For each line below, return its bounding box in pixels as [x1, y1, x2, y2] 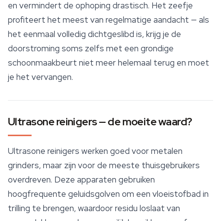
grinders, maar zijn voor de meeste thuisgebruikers [8, 160, 200, 171]
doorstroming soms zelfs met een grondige [8, 43, 174, 54]
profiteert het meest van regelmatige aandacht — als [8, 14, 209, 26]
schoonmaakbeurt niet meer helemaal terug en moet [8, 57, 209, 69]
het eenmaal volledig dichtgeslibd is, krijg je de [8, 29, 181, 40]
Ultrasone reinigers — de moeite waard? [8, 114, 192, 129]
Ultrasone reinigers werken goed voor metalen [8, 146, 183, 157]
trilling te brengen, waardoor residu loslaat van [8, 203, 180, 214]
